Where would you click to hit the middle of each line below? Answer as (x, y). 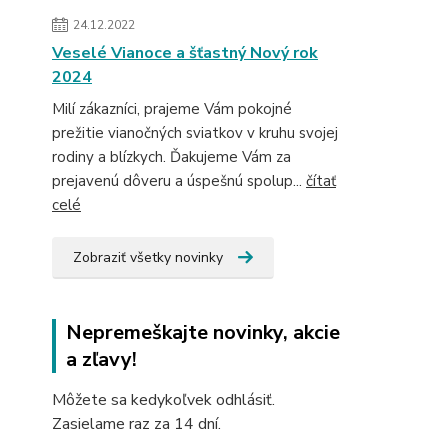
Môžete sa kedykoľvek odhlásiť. (163, 400)
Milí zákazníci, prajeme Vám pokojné (172, 109)
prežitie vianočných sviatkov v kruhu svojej (195, 133)
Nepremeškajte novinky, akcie (203, 332)
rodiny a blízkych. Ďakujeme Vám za (171, 157)
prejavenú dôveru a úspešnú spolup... (179, 181)
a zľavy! (101, 359)
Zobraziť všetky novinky (148, 257)
